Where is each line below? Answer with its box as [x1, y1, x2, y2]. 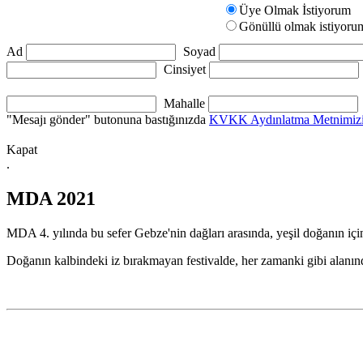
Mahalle [164, 96, 205, 110]
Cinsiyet [164, 62, 206, 76]
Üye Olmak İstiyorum [238, 3, 351, 17]
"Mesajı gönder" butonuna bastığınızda [6, 113, 209, 126]
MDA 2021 [6, 187, 96, 209]
